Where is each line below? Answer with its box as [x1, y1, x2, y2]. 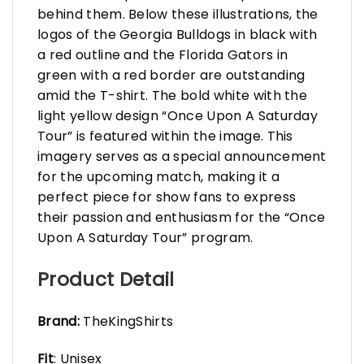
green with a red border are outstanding [37, 66, 305, 85]
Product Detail [37, 266, 175, 293]
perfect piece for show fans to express [37, 188, 297, 207]
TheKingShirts [79, 311, 174, 331]
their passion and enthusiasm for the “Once [37, 208, 326, 227]
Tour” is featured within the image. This [37, 127, 293, 146]
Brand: [37, 311, 80, 331]
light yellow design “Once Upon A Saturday [37, 106, 318, 126]
